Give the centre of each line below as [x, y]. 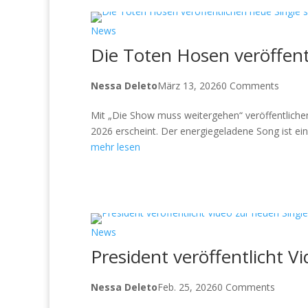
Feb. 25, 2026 [187, 287]
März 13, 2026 [189, 85]
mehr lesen [115, 146]
